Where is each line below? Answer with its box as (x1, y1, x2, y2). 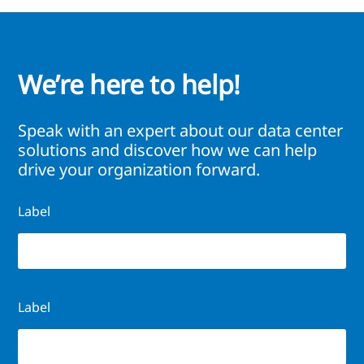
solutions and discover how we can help (18, 139, 317, 162)
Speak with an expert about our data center (18, 119, 343, 142)
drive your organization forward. (18, 158, 260, 181)
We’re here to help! (18, 66, 240, 102)
